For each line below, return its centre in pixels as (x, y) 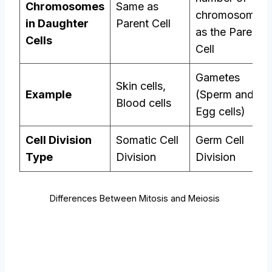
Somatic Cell (147, 140)
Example (49, 95)
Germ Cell (220, 140)
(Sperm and (225, 95)
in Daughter (57, 24)
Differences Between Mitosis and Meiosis (136, 199)
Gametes (218, 78)
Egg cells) (220, 112)
